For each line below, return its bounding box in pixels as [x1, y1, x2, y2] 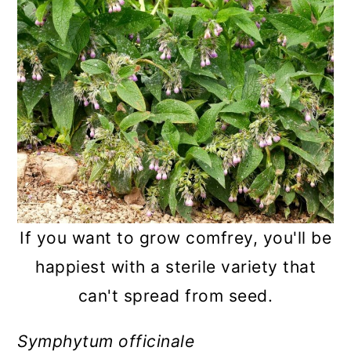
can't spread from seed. [78, 285, 273, 306]
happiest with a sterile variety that [35, 256, 316, 277]
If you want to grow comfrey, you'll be [20, 227, 331, 248]
